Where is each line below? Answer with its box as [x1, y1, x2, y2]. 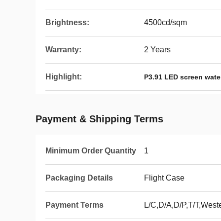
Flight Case [144, 174, 184, 182]
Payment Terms [45, 201, 104, 209]
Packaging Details [45, 174, 113, 182]
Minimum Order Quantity [45, 147, 136, 155]
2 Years [144, 45, 171, 54]
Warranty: [45, 45, 81, 54]
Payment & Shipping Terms [36, 113, 163, 124]
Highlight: [45, 73, 82, 81]
